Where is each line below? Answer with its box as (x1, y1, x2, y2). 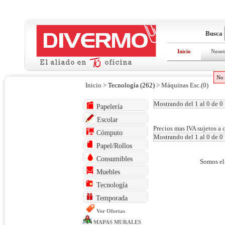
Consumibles (96, 155, 133, 163)
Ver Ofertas (96, 208, 125, 214)
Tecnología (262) (108, 81, 155, 89)
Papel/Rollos (96, 142, 132, 150)
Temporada (96, 194, 128, 202)
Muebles (96, 168, 120, 176)
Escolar (97, 116, 118, 124)
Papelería (96, 103, 123, 110)
